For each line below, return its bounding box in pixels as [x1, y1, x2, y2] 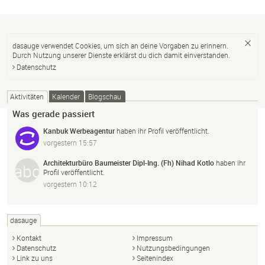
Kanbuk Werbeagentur [43, 125, 115, 135]
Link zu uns [17, 253, 53, 263]
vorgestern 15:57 [43, 137, 97, 147]
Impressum [137, 233, 173, 243]
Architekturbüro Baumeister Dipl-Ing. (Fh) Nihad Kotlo [43, 157, 214, 167]
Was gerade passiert [12, 108, 95, 119]
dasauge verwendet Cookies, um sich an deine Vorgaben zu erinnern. [12, 41, 228, 50]
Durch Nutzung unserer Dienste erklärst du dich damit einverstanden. [12, 50, 230, 60]
